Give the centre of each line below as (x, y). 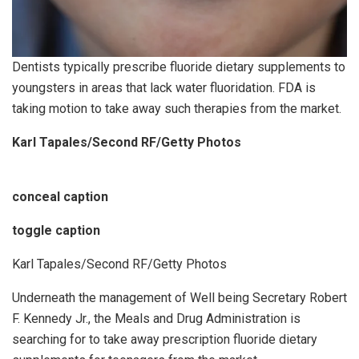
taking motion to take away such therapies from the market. (177, 109)
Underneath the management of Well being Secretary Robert (179, 298)
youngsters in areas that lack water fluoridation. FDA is (164, 88)
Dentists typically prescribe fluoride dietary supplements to (179, 67)
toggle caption (56, 231)
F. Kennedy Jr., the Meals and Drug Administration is (156, 319)
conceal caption (60, 197)
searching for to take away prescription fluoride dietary (165, 340)
